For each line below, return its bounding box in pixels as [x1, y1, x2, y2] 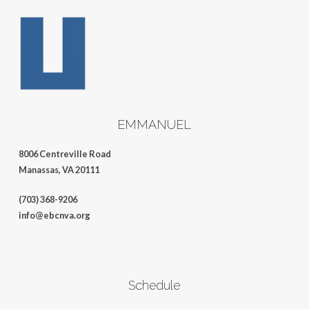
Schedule [128, 278, 181, 293]
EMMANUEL [117, 117, 192, 132]
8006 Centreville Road [18, 148, 111, 160]
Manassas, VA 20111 [18, 164, 99, 176]
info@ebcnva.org [18, 210, 90, 221]
